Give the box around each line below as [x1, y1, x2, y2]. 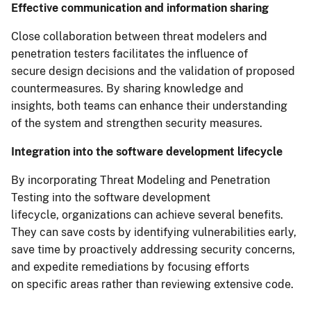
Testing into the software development [11, 191, 210, 205]
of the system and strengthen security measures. [11, 117, 265, 131]
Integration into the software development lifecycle [11, 145, 283, 159]
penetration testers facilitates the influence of [11, 47, 248, 61]
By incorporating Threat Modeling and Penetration [11, 174, 270, 187]
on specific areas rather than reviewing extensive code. [11, 278, 296, 292]
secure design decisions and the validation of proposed [11, 65, 295, 78]
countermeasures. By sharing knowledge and [11, 82, 244, 96]
